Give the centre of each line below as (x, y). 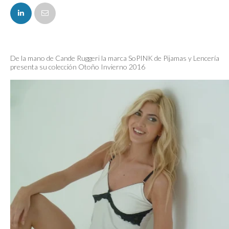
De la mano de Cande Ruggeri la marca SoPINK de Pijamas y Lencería (115, 58)
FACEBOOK (44, 8)
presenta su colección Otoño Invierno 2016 (78, 67)
